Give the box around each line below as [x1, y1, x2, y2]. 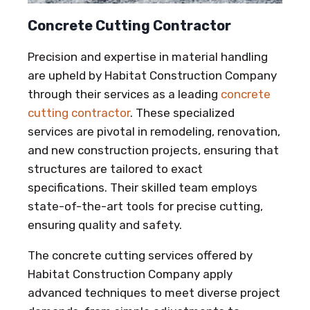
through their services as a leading [28, 87, 221, 102]
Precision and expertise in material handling [28, 50, 268, 64]
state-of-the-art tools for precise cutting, [28, 199, 263, 214]
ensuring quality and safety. [28, 218, 182, 232]
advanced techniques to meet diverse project [28, 286, 280, 300]
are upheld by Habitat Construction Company [28, 69, 277, 83]
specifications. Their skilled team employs [28, 181, 257, 195]
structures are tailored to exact [28, 162, 203, 176]
